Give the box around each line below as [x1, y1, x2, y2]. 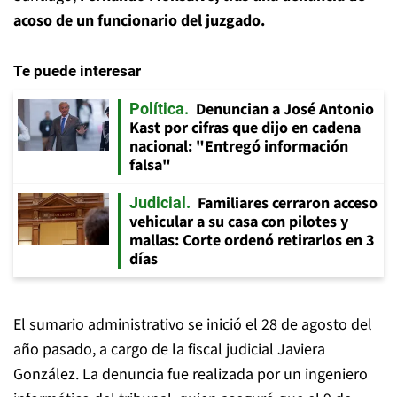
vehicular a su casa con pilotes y [129, 210, 348, 233]
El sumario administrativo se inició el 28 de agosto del [13, 313, 372, 336]
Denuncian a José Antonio [196, 97, 374, 121]
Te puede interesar [13, 61, 141, 80]
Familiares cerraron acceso [198, 191, 378, 214]
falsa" [129, 153, 171, 176]
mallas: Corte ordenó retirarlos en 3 [129, 229, 375, 252]
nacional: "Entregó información [129, 135, 348, 158]
